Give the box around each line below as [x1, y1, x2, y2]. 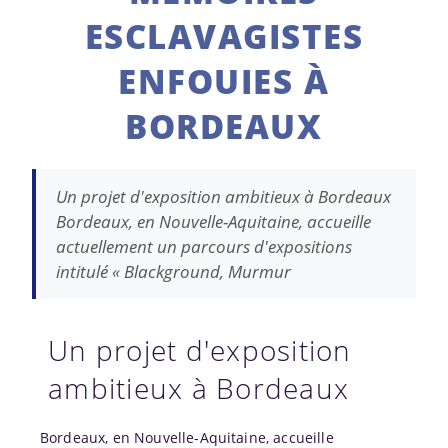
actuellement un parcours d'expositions [56, 234, 352, 258]
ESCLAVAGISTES [84, 13, 364, 59]
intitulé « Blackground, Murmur [56, 259, 291, 283]
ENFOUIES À [118, 58, 330, 104]
